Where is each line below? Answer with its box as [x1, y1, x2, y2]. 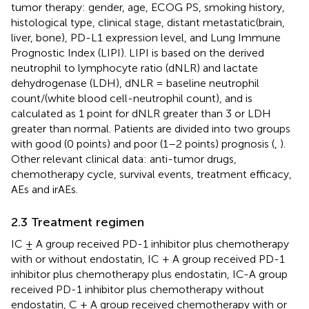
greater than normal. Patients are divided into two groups [11, 121, 290, 135]
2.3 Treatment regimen [11, 214, 144, 230]
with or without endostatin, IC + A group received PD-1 [11, 252, 285, 266]
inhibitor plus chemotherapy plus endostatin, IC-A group [11, 267, 288, 281]
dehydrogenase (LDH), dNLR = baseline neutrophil [11, 76, 259, 90]
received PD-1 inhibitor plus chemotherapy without [11, 282, 264, 296]
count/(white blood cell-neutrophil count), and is [11, 91, 252, 105]
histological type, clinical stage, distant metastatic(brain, [11, 15, 285, 29]
